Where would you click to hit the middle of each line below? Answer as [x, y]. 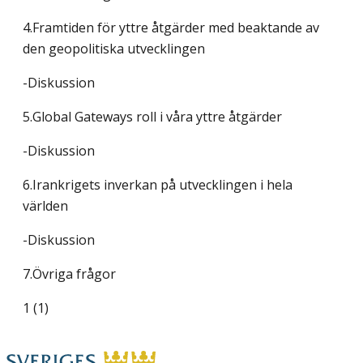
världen [45, 206]
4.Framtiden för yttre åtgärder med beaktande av [171, 28]
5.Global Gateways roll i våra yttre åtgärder [152, 117]
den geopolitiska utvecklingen [114, 49]
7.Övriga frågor [69, 274]
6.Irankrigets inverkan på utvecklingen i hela [158, 185]
